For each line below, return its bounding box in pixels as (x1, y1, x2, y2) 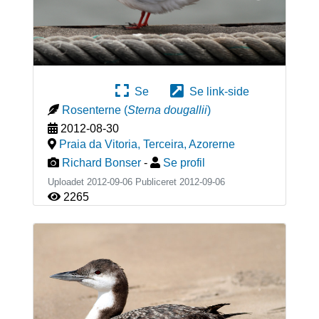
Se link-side (184, 85, 249, 98)
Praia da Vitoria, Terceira (58, 137, 184, 150)
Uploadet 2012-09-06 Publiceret (47, 176, 179, 187)
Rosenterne (61, 103, 121, 116)
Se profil (162, 156, 205, 169)
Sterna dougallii (127, 103, 207, 116)
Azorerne (188, 137, 235, 150)
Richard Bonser (61, 156, 141, 169)
